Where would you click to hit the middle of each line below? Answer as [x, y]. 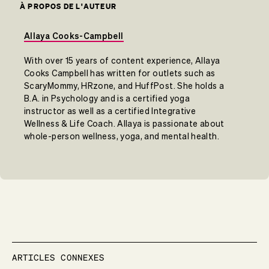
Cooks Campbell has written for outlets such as [120, 74]
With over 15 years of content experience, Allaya [122, 61]
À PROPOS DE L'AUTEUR [68, 7]
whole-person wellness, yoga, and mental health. [122, 137]
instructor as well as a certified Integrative [110, 111]
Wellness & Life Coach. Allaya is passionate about [124, 124]
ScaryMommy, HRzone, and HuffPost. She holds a [124, 86]
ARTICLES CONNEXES [58, 257]
